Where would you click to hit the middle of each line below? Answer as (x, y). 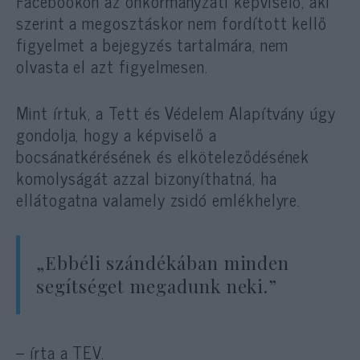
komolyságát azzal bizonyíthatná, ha (147, 177)
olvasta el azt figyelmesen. (112, 65)
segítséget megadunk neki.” (157, 286)
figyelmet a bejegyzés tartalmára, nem (153, 44)
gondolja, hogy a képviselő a (117, 134)
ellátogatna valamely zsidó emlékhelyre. (159, 199)
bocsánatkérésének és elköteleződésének (163, 155)
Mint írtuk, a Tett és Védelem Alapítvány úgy (176, 112)
